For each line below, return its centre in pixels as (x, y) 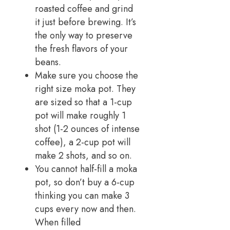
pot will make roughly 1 (80, 115)
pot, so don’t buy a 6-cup (85, 182)
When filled (58, 222)
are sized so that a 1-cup (83, 102)
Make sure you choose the (87, 75)
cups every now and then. (85, 209)
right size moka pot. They (85, 89)
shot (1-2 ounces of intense (87, 129)
